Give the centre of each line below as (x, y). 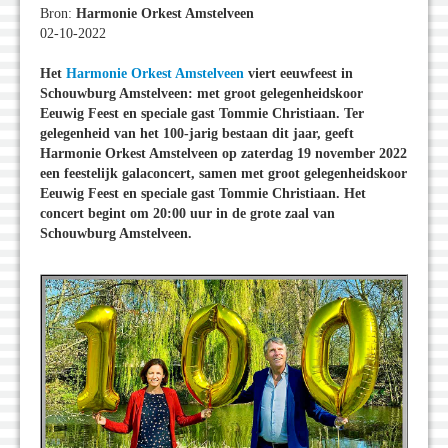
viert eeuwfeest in (298, 74)
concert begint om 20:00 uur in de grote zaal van (187, 214)
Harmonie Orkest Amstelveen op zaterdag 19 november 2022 (223, 154)
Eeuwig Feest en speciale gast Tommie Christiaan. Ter (202, 114)
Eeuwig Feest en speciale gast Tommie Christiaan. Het (203, 194)
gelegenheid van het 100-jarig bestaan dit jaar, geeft (197, 134)
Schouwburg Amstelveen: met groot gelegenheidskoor (201, 94)
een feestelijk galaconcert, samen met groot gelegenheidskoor (223, 174)
